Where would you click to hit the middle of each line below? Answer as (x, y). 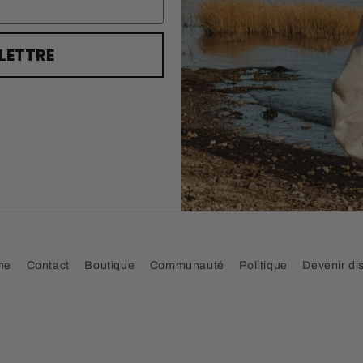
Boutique (110, 266)
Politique (263, 266)
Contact (48, 266)
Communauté (187, 266)
